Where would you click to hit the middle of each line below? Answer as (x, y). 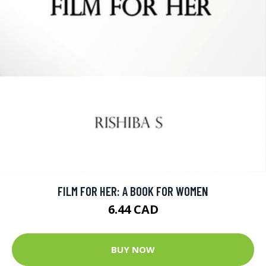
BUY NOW (133, 250)
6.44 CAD (133, 209)
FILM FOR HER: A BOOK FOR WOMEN (133, 191)
